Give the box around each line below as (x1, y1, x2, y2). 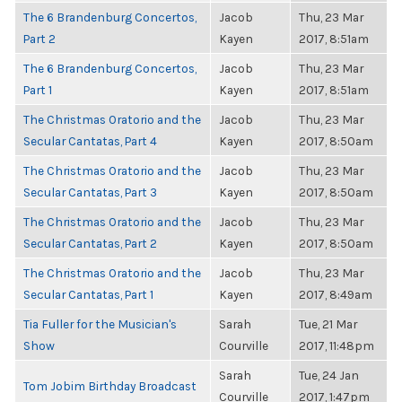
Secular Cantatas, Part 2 (23, 236, 157, 250)
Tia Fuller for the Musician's (23, 317, 177, 331)
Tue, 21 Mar (299, 317, 357, 331)
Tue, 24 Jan (299, 368, 359, 382)
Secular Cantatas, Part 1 (23, 287, 153, 301)
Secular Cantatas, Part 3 (23, 185, 157, 199)
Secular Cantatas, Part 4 (23, 134, 157, 148)
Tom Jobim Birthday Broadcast (23, 379, 197, 393)
